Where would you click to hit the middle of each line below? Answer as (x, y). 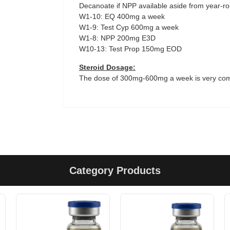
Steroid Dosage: (107, 67)
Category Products (115, 171)
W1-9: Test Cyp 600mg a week (129, 27)
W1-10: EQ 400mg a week (122, 16)
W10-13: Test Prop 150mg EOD (130, 49)
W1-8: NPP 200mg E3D (117, 38)
